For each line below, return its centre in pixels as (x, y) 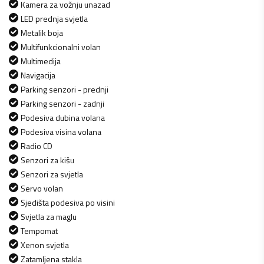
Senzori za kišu (47, 160)
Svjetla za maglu (49, 216)
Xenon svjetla (45, 245)
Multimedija (41, 61)
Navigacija (38, 75)
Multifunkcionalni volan (61, 47)
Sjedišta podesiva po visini (68, 202)
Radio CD (37, 146)
